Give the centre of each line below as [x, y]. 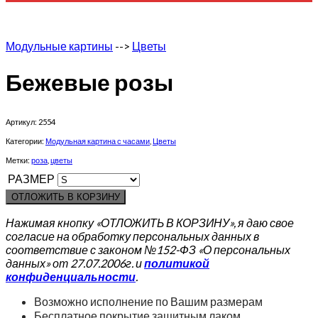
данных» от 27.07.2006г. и [75, 263]
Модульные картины [59, 46]
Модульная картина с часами [98, 141]
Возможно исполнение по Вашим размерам [148, 301]
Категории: [26, 141]
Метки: [18, 160]
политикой [177, 263]
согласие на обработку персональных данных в [132, 236]
